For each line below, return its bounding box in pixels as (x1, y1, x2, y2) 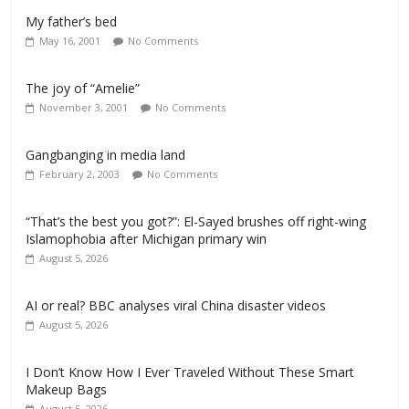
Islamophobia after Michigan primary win (26, 230, 267, 247)
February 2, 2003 (39, 167, 121, 181)
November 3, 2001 (39, 100, 129, 114)
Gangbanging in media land (26, 146, 186, 163)
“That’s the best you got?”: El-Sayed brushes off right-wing (26, 213, 367, 230)
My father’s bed (26, 13, 118, 30)
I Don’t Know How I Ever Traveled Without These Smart (26, 363, 355, 381)
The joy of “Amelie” (26, 79, 141, 97)
